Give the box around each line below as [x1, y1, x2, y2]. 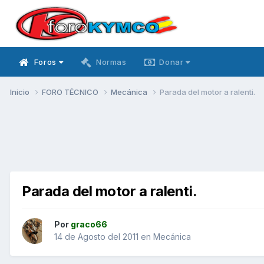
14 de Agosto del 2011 [54, 232, 138, 242]
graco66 [71, 219, 107, 230]
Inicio [10, 87, 31, 97]
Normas [95, 57, 127, 67]
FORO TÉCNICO [42, 87, 100, 97]
